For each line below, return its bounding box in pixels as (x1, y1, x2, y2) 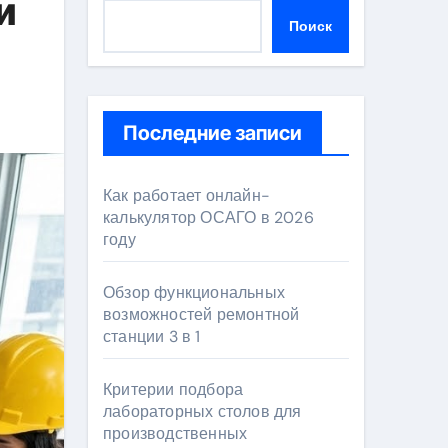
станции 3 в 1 (103, 326, 201, 347)
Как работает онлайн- (103, 185, 270, 206)
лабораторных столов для (103, 401, 302, 422)
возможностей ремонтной (103, 304, 300, 325)
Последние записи (123, 121, 302, 145)
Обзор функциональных (103, 282, 285, 303)
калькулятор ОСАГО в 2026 (103, 207, 314, 228)
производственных (103, 423, 248, 444)
